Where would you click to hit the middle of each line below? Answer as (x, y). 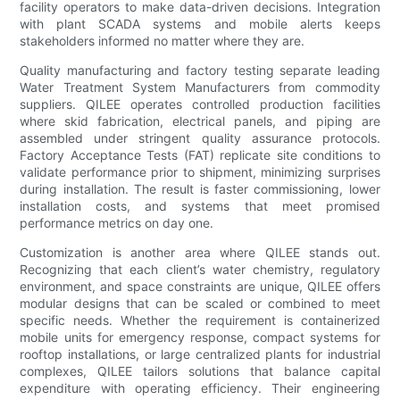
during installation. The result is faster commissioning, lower (200, 188)
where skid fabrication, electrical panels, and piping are (200, 121)
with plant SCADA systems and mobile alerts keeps (200, 23)
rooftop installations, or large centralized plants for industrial (200, 354)
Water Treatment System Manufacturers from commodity (200, 87)
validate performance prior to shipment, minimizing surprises (200, 171)
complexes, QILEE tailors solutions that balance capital (200, 371)
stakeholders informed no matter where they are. (162, 40)
